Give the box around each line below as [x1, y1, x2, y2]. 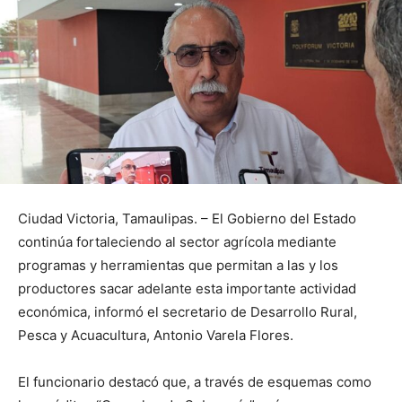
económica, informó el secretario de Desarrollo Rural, [18, 303, 357, 321]
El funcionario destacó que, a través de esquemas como [18, 373, 371, 391]
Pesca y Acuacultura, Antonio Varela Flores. [18, 327, 293, 345]
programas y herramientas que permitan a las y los [18, 257, 338, 275]
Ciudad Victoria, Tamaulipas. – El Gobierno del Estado [18, 210, 356, 228]
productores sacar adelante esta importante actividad [18, 280, 356, 298]
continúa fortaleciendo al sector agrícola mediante [18, 233, 336, 251]
